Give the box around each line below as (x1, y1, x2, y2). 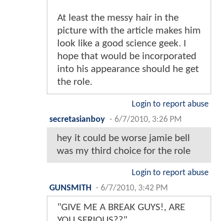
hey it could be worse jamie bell (57, 133, 190, 144)
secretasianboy (49, 115, 105, 124)
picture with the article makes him (57, 25, 201, 36)
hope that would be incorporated (57, 51, 196, 62)
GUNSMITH (49, 184, 91, 192)
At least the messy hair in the (57, 12, 179, 23)
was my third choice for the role (57, 146, 190, 156)
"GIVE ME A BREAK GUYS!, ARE (57, 202, 185, 213)
